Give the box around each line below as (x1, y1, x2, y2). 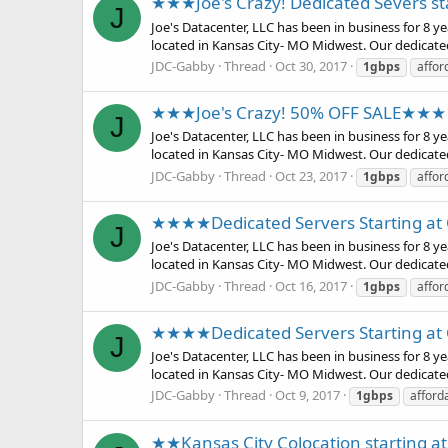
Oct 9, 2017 (275, 386, 340, 405)
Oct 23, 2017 (275, 166, 347, 185)
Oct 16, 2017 (275, 276, 347, 295)
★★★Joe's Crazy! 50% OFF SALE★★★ (151, 101, 446, 125)
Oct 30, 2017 (275, 56, 347, 75)
